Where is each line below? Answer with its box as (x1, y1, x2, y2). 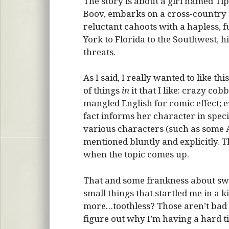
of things (83, 84, 122, 96)
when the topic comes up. (83, 148, 189, 160)
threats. (83, 45, 116, 58)
